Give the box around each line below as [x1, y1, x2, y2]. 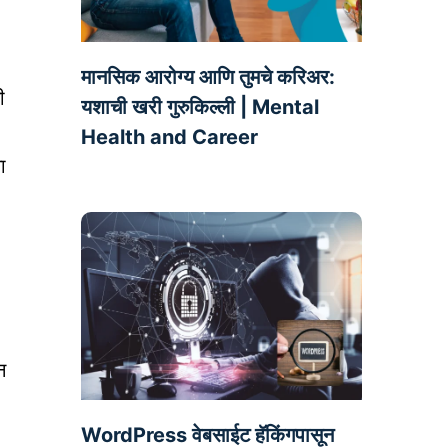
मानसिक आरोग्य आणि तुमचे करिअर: [80, 65, 335, 90]
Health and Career [80, 125, 258, 150]
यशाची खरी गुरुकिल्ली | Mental [80, 95, 319, 120]
